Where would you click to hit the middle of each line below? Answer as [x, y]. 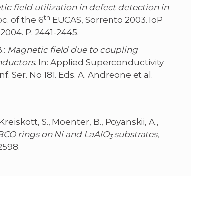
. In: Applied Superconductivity [99, 62]
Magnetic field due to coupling [73, 50]
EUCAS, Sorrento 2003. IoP [107, 20]
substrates [135, 135]
